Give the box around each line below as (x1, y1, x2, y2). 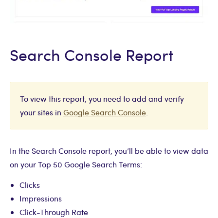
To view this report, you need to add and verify (20, 93, 184, 104)
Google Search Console (63, 107, 146, 118)
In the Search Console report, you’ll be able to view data (10, 145, 208, 156)
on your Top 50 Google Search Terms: (10, 159, 142, 170)
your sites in (20, 107, 63, 118)
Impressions (19, 193, 62, 204)
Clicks (19, 180, 40, 190)
